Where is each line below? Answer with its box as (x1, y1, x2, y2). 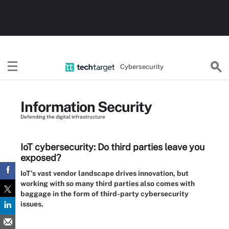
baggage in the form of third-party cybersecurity (20, 190, 189, 198)
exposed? (20, 152, 61, 163)
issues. (20, 200, 43, 208)
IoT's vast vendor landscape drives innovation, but (20, 169, 189, 177)
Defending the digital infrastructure (20, 113, 105, 120)
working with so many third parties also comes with (20, 179, 195, 188)
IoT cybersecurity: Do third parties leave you (20, 142, 204, 152)
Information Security (20, 98, 152, 115)
